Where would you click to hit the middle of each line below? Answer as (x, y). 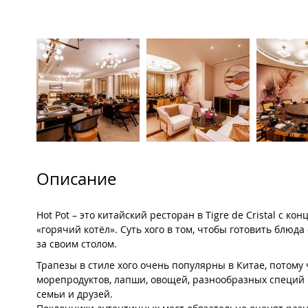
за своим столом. (77, 244)
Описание (76, 179)
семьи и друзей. (75, 294)
